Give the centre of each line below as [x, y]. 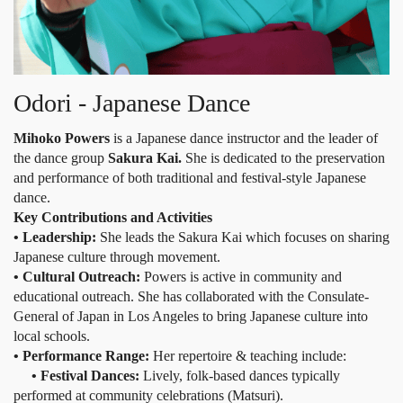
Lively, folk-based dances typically [242, 376]
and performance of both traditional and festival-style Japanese [190, 178]
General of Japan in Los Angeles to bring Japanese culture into [191, 317]
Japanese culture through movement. [117, 257]
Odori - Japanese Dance [132, 103]
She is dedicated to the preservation [285, 158]
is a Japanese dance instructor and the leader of [244, 139]
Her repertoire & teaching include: [250, 356]
